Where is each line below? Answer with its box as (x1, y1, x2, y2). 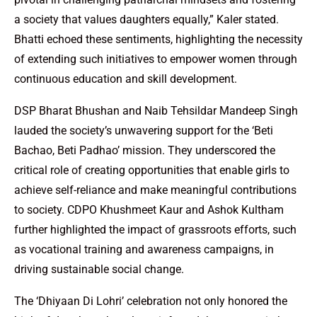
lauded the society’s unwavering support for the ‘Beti (14, 123, 273, 137)
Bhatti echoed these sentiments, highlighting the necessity (14, 32, 303, 46)
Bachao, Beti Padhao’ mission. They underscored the (14, 143, 275, 157)
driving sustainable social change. (14, 262, 184, 276)
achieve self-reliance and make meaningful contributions (14, 183, 296, 197)
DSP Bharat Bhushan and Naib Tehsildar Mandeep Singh (14, 103, 298, 117)
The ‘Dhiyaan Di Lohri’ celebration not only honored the (14, 294, 287, 308)
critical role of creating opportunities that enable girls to (14, 163, 289, 177)
